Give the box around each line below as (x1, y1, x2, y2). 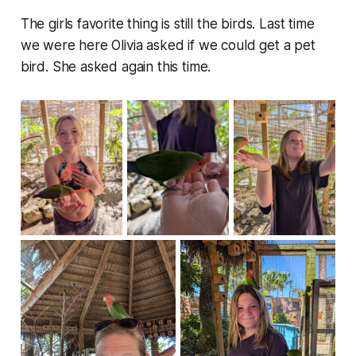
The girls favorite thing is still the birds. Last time (20, 15, 315, 32)
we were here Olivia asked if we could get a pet (20, 37, 315, 53)
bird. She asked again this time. (20, 58, 211, 75)
